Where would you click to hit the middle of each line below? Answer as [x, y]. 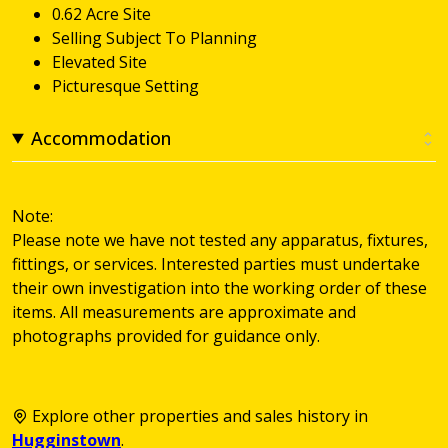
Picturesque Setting [125, 85]
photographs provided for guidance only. [166, 335]
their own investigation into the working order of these [219, 287]
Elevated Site [99, 61]
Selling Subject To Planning [154, 37]
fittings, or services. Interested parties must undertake [216, 263]
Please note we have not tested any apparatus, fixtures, [220, 239]
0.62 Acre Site [101, 13]
